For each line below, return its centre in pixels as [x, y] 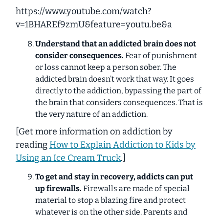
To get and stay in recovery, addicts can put [114, 177]
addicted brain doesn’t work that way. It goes [115, 79]
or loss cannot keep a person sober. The [106, 67]
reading [33, 144]
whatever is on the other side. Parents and [111, 212]
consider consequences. [80, 55]
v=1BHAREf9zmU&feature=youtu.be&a [94, 25]
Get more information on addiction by [96, 131]
